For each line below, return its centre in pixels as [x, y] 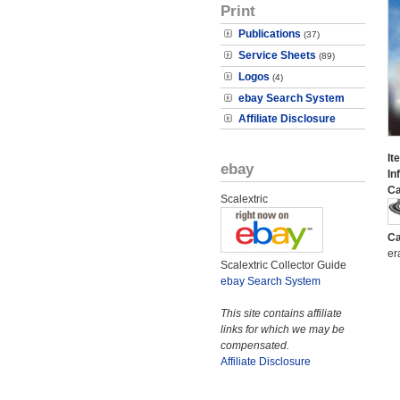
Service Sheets [277, 55]
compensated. [255, 346]
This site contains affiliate [281, 313]
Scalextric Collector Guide [283, 265]
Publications [270, 34]
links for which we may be [283, 329]
